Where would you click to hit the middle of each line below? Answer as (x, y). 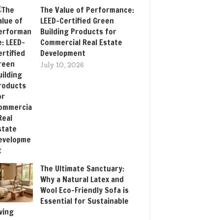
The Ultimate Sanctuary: (82, 168)
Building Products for (78, 31)
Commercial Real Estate (81, 42)
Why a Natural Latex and (82, 179)
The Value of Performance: (87, 10)
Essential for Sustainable (84, 201)
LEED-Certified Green (77, 21)
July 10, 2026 (62, 65)
